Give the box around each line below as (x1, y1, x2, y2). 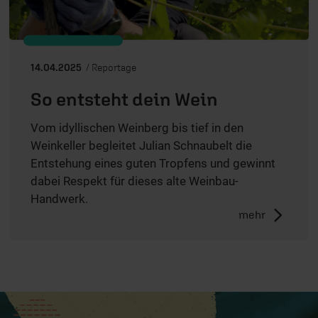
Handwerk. (31, 191, 88, 206)
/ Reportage (84, 61, 136, 73)
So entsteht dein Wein (31, 87, 218, 110)
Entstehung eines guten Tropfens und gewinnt (31, 155, 275, 170)
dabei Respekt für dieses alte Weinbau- (31, 173, 238, 188)
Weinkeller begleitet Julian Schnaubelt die (31, 138, 252, 153)
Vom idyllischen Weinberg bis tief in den (31, 120, 243, 135)
